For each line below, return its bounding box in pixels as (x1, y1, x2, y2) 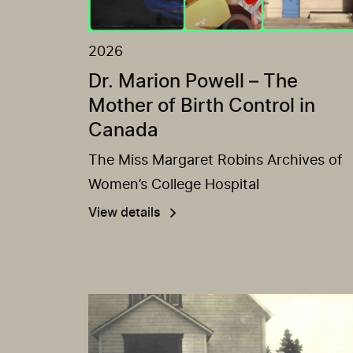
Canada (88, 121, 158, 140)
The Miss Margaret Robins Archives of (88, 153, 342, 168)
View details (88, 206, 161, 219)
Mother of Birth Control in (88, 96, 315, 116)
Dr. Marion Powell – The (88, 72, 298, 91)
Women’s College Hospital (88, 177, 259, 192)
